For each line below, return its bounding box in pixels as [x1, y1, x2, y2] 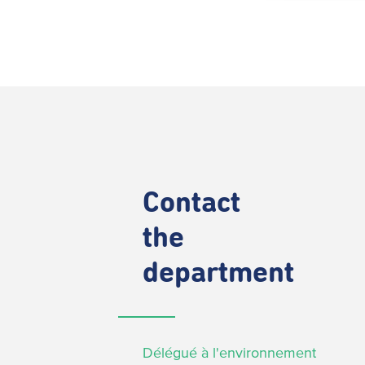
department [143, 258, 294, 288]
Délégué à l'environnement [143, 344, 316, 361]
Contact [143, 188, 240, 218]
